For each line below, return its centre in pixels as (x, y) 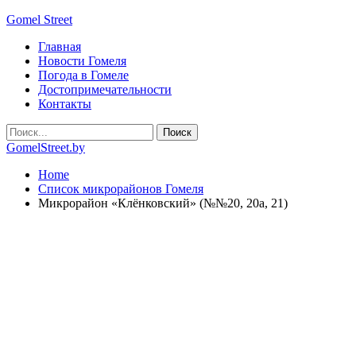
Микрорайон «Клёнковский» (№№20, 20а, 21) (163, 203)
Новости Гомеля (82, 61)
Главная (60, 46)
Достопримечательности (105, 89)
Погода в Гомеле (83, 75)
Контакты (65, 104)
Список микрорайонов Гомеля (121, 189)
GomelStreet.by (46, 147)
